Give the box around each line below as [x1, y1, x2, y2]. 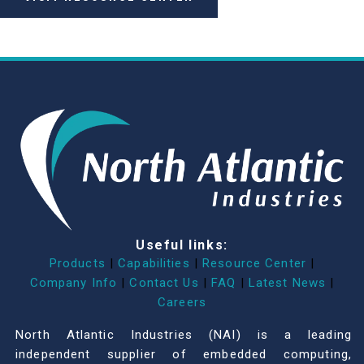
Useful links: [136, 237, 228, 253]
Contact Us [129, 275, 199, 291]
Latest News [248, 275, 327, 291]
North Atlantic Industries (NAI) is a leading [15, 327, 352, 343]
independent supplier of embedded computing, [15, 347, 352, 362]
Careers [158, 295, 206, 310]
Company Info [29, 275, 118, 291]
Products [49, 256, 106, 271]
